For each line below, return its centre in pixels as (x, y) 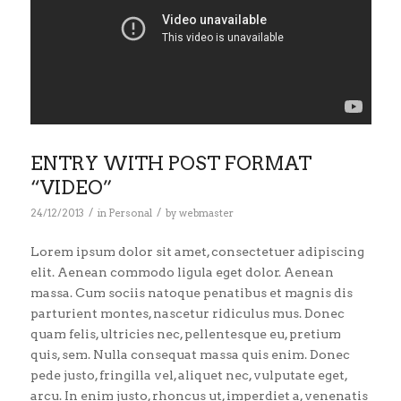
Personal (130, 213)
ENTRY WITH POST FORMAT (171, 163)
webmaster (206, 213)
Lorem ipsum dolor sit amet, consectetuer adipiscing (197, 251)
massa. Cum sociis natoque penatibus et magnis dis (191, 292)
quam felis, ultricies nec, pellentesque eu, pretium (185, 333)
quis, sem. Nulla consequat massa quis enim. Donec (190, 354)
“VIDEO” (71, 187)
